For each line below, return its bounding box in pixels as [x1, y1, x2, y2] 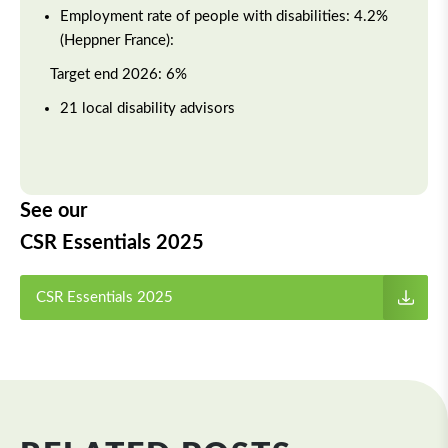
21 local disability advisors [60, 101, 235, 116]
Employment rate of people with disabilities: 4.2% [60, 9, 388, 24]
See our [20, 201, 87, 221]
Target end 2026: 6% [50, 67, 191, 82]
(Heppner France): [60, 33, 174, 48]
